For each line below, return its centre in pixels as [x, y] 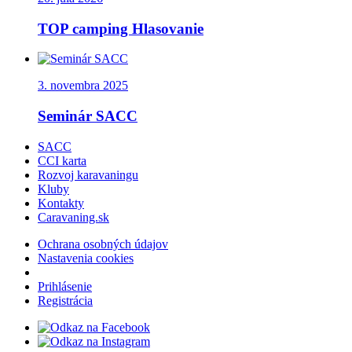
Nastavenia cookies [86, 258]
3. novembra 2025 [83, 86]
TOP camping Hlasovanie [121, 28]
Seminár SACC [88, 116]
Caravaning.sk [73, 217]
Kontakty [61, 203]
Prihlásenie [65, 286]
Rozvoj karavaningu [88, 174]
